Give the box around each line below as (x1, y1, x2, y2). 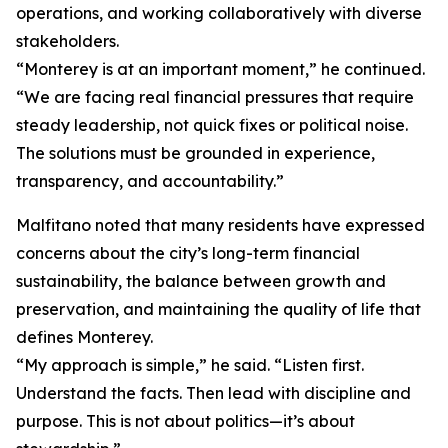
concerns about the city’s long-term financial (16, 243, 360, 264)
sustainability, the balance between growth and (16, 271, 386, 292)
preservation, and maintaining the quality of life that (16, 299, 421, 320)
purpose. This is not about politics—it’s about (16, 411, 355, 432)
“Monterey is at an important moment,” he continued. (16, 59, 425, 80)
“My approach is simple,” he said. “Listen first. (16, 355, 364, 376)
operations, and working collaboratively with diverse (16, 3, 422, 24)
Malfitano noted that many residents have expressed (16, 215, 425, 236)
